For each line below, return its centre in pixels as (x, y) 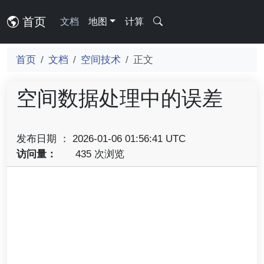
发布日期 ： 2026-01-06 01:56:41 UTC (101, 138)
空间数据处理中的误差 (120, 98)
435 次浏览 (98, 154)
